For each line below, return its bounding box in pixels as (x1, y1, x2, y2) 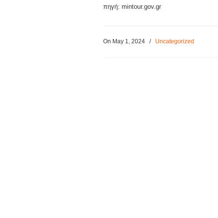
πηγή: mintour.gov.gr (103, 3, 161, 10)
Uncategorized (155, 38, 194, 45)
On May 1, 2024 (103, 38, 146, 45)
